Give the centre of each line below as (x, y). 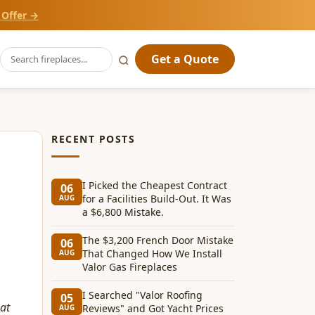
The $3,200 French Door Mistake (158, 240)
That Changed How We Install (152, 253)
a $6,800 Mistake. (123, 212)
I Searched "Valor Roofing (142, 295)
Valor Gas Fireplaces (130, 267)
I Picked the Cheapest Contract (155, 185)
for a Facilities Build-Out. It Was (157, 199)
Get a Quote (185, 59)
